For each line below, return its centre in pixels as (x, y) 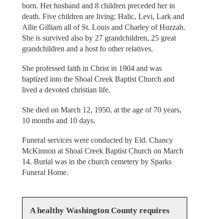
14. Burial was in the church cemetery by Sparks (97, 162)
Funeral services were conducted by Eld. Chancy (97, 140)
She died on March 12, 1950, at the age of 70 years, (101, 109)
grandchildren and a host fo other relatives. (87, 48)
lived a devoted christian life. (66, 90)
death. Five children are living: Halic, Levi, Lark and (103, 16)
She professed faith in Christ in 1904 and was (92, 68)
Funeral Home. (45, 173)
